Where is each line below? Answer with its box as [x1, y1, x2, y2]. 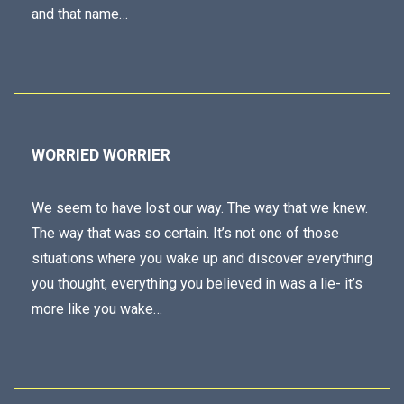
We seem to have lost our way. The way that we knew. [32, 199, 368, 216]
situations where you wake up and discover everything [32, 250, 372, 267]
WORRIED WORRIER [32, 146, 170, 164]
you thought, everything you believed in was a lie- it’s [32, 275, 363, 292]
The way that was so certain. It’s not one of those [32, 225, 339, 242]
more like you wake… [32, 300, 162, 317]
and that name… [32, 5, 128, 23]
